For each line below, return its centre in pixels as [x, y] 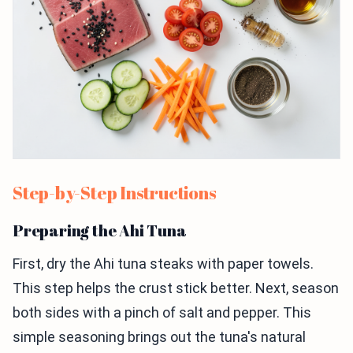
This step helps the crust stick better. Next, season [176, 288]
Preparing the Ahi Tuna [100, 231]
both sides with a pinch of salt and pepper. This [162, 313]
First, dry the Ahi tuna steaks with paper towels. [163, 264]
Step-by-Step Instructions [115, 193]
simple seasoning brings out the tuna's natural [159, 337]
